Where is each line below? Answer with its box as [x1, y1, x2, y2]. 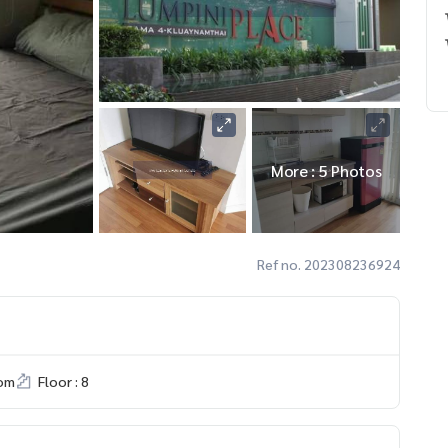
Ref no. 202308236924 [257, 254, 400, 273]
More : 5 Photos [270, 159, 382, 181]
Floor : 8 [38, 371, 89, 390]
